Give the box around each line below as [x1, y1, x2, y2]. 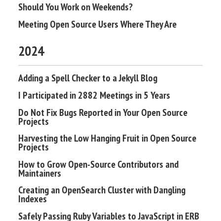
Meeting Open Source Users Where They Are [18, 17, 177, 31]
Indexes [18, 192, 47, 206]
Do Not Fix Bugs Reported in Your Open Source [18, 106, 188, 119]
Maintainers [18, 166, 62, 180]
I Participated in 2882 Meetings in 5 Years [18, 89, 171, 102]
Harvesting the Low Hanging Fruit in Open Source [18, 132, 197, 145]
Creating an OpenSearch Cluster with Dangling [18, 184, 186, 197]
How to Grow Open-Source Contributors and [18, 157, 179, 171]
